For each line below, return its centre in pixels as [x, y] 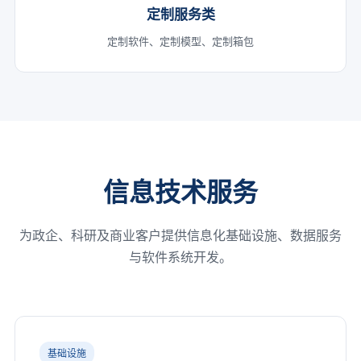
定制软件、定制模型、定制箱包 [180, 41]
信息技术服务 [180, 191]
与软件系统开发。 [180, 257]
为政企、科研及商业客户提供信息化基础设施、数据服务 [180, 235]
